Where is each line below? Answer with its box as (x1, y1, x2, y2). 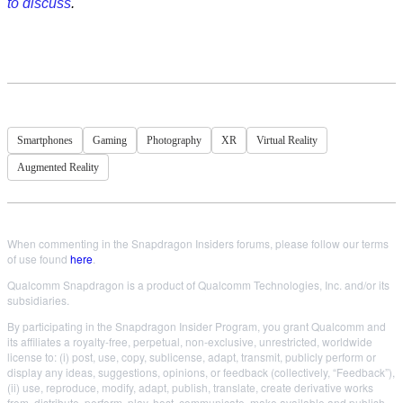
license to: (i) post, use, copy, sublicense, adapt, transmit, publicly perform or (7, 349, 376, 364)
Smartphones (17, 134, 73, 147)
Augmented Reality (17, 161, 99, 174)
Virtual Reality (256, 134, 318, 147)
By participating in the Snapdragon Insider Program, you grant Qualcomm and (7, 318, 386, 334)
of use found (7, 251, 70, 266)
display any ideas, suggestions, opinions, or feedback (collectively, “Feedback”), (7, 364, 395, 380)
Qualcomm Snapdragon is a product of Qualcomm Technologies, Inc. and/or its (7, 277, 390, 292)
